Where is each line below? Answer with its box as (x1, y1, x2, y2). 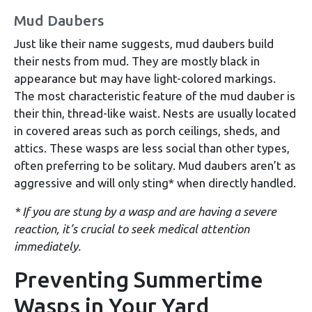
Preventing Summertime (14, 267, 263, 292)
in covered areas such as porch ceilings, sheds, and (14, 124, 280, 138)
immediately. (14, 240, 81, 253)
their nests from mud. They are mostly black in (14, 54, 260, 68)
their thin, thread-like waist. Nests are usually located (14, 107, 296, 120)
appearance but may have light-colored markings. (14, 72, 276, 86)
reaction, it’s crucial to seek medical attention (14, 222, 249, 236)
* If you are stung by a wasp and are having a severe (14, 205, 276, 219)
